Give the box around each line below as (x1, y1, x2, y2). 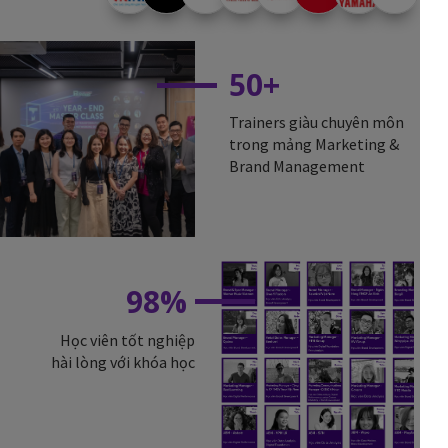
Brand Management (228, 156, 365, 177)
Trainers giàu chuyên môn (228, 112, 404, 133)
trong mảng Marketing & (228, 134, 399, 155)
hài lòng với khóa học (51, 351, 196, 372)
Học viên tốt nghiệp (60, 329, 196, 350)
